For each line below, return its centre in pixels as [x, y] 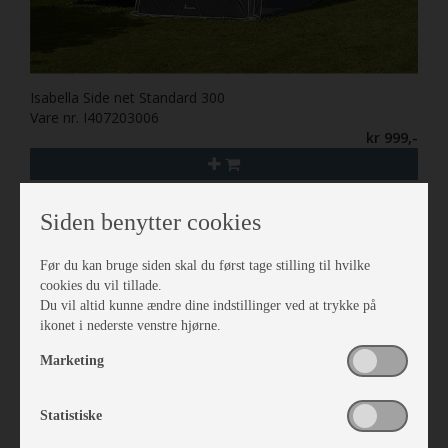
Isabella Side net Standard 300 [127, 97]
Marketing [72, 360]
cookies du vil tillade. [101, 285]
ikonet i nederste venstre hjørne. [130, 325]
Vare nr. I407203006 [94, 117]
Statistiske [71, 415]
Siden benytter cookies [150, 221]
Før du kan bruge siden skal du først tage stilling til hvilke [205, 265]
